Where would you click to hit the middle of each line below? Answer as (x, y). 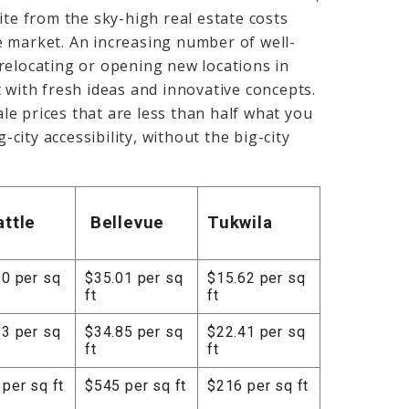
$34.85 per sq (134, 331)
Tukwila (240, 223)
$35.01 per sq (134, 278)
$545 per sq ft (136, 385)
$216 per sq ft (258, 385)
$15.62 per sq (257, 278)
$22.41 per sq (257, 331)
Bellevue (127, 223)
